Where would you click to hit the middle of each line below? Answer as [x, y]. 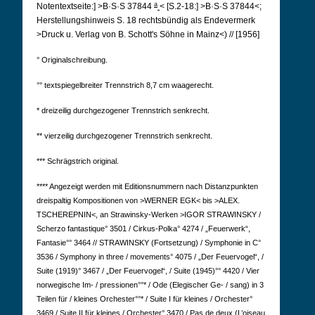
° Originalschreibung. [72, 60]
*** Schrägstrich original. [78, 161]
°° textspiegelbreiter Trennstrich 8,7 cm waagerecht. [125, 85]
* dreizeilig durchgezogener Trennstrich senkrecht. [123, 110]
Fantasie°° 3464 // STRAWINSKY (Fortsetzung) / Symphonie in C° [149, 243]
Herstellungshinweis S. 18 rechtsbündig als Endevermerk [146, 20]
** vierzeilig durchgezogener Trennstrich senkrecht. [124, 136]
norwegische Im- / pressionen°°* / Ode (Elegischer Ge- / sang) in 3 [150, 285]
